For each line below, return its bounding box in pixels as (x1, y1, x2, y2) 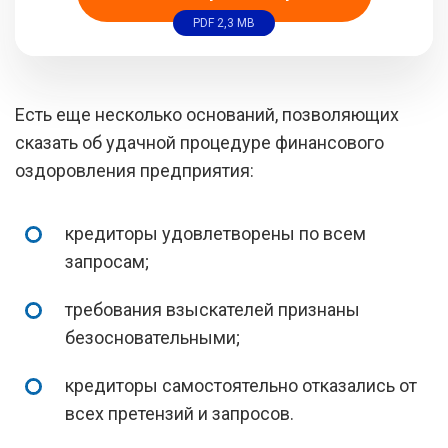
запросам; (65, 251, 149, 272)
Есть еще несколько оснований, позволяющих (15, 104, 399, 125)
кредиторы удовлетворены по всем (65, 223, 366, 244)
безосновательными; (65, 327, 240, 348)
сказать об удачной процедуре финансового (15, 132, 384, 153)
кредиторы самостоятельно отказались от (65, 375, 417, 396)
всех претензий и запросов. (65, 403, 294, 424)
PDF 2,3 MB (193, 15, 255, 30)
